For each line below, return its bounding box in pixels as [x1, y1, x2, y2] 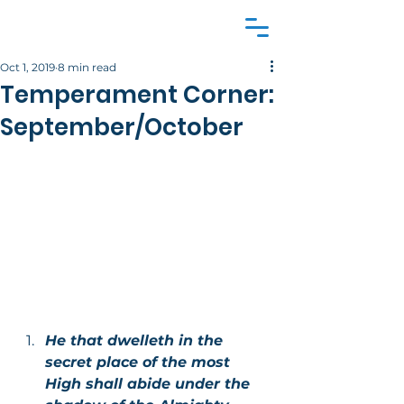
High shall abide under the [45, 374, 254, 392]
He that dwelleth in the [45, 331, 227, 349]
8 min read [58, 60, 116, 74]
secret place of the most [45, 353, 234, 371]
